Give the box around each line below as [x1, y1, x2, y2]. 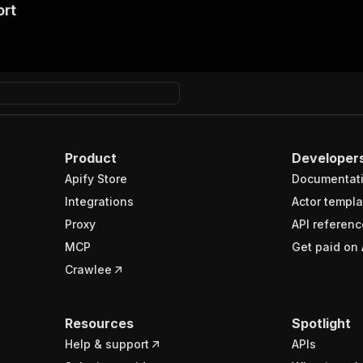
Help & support [65, 336, 149, 351]
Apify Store [65, 171, 127, 186]
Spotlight [292, 314, 351, 331]
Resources [65, 314, 134, 331]
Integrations [65, 194, 134, 208]
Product [65, 149, 117, 166]
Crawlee [65, 262, 112, 276]
